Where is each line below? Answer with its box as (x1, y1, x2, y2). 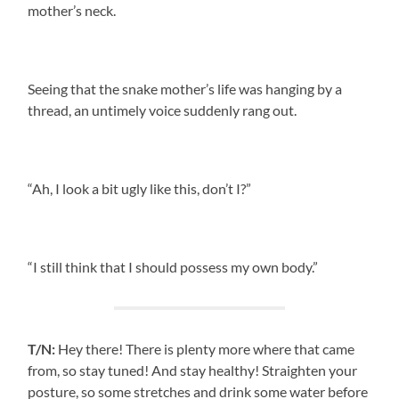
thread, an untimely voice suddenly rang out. (28, 101, 297, 118)
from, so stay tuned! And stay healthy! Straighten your (28, 361, 358, 379)
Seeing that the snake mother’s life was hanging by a (28, 79, 343, 97)
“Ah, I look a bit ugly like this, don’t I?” (28, 179, 252, 197)
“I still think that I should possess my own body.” (28, 257, 319, 275)
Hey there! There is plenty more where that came (55, 339, 355, 357)
